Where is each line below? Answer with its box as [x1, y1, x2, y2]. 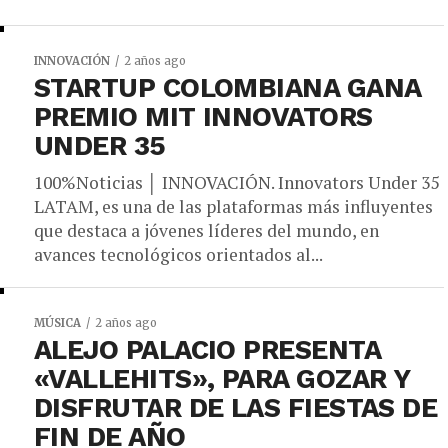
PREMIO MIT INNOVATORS [34, 101, 373, 133]
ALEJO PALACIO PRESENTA [34, 334, 381, 366]
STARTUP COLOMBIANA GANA [34, 72, 421, 104]
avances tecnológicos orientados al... [34, 243, 323, 266]
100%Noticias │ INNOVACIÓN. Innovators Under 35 [34, 171, 439, 194]
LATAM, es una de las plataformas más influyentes [34, 195, 433, 218]
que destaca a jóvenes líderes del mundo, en [34, 219, 379, 242]
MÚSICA [34, 316, 81, 330]
